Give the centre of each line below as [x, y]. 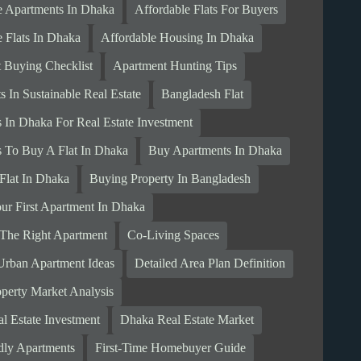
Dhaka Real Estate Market [187, 320]
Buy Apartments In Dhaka [216, 151]
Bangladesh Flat [203, 94]
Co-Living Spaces [174, 235]
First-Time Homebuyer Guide [171, 348]
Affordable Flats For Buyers [207, 10]
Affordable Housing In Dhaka [178, 38]
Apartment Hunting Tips [175, 66]
